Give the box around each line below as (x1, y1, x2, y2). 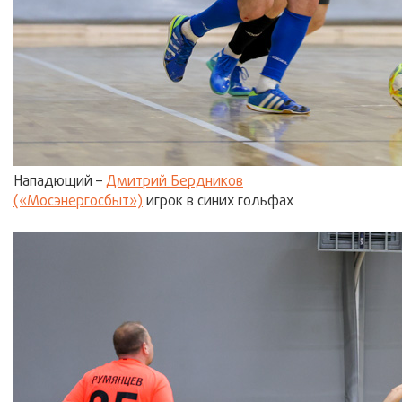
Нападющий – (13, 171, 106, 193)
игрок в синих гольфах (143, 191, 293, 213)
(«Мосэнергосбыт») (13, 191, 143, 213)
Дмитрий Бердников (106, 171, 243, 193)
